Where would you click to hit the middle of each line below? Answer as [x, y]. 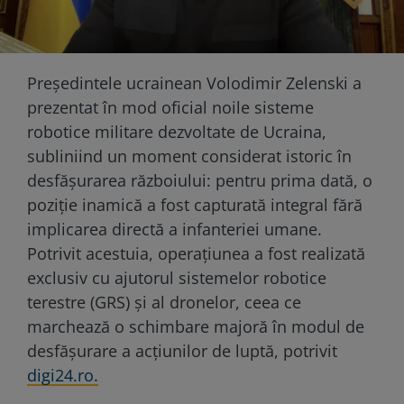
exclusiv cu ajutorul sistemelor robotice [177, 277]
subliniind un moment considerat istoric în [189, 156]
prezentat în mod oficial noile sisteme [170, 107]
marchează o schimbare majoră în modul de [196, 326]
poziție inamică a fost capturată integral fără [195, 204]
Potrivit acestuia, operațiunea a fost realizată [196, 253]
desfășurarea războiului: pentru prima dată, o [200, 180]
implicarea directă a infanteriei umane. [174, 229]
